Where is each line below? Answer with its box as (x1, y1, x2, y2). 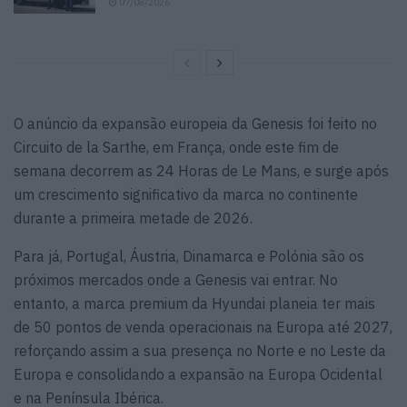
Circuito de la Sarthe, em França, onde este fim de (14, 137, 339, 156)
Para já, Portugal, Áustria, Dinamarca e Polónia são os (14, 246, 364, 265)
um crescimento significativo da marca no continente (14, 184, 358, 203)
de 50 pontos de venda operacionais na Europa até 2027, (14, 317, 392, 336)
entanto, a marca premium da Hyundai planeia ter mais (14, 293, 375, 313)
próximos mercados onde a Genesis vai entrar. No (14, 270, 338, 289)
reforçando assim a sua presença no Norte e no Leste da (14, 341, 386, 360)
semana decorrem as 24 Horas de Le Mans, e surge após (14, 161, 389, 180)
